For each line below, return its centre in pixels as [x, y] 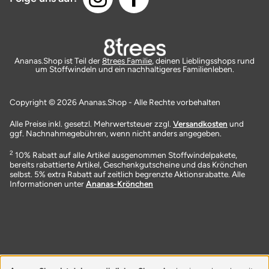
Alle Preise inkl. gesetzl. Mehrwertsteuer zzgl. [91, 124]
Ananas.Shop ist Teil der [58, 61]
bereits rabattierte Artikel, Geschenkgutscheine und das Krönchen [128, 165]
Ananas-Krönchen [119, 184]
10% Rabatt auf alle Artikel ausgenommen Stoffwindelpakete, [125, 155]
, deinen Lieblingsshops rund [203, 61]
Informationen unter [48, 184]
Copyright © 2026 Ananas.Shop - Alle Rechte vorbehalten [115, 102]
